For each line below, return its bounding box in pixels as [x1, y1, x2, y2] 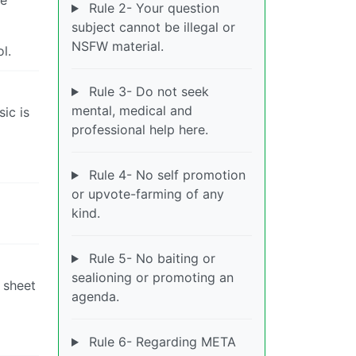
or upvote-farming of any [72, 186, 224, 203]
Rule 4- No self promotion [84, 167, 246, 184]
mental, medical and [72, 103, 192, 119]
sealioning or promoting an [72, 269, 234, 286]
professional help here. [72, 122, 208, 138]
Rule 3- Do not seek [84, 83, 209, 100]
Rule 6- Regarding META [84, 334, 236, 350]
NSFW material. [72, 38, 164, 55]
